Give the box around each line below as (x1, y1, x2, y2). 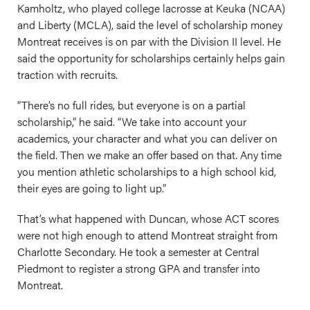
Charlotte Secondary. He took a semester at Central (17, 244, 259, 259)
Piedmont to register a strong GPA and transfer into (17, 260, 260, 276)
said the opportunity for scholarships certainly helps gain (17, 50, 285, 66)
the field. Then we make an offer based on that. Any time (17, 147, 282, 163)
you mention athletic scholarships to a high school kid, (17, 163, 276, 179)
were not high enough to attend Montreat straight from (17, 227, 277, 243)
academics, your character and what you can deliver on (17, 130, 277, 146)
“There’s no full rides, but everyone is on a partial (17, 97, 246, 113)
